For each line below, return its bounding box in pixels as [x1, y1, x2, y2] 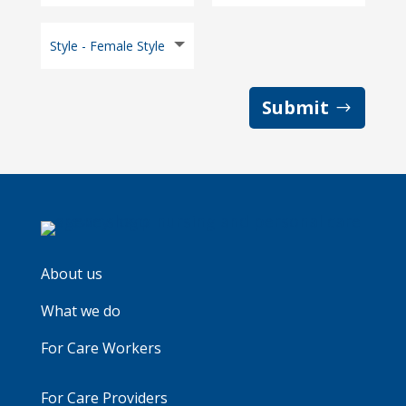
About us [40, 263, 102, 284]
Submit [262, 94, 330, 120]
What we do [40, 300, 121, 321]
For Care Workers [40, 337, 161, 358]
